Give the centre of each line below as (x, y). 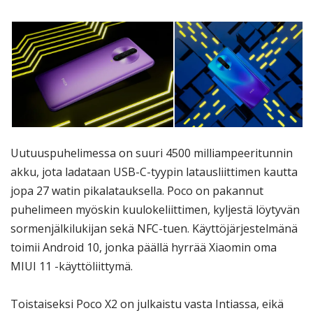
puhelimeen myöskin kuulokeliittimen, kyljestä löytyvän (155, 210)
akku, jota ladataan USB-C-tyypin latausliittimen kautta (154, 172)
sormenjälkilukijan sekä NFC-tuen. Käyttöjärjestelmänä (154, 229)
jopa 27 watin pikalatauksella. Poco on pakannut (137, 191)
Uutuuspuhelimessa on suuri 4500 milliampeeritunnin (152, 153)
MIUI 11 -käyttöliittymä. (72, 267)
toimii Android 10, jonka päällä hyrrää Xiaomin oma (144, 248)
